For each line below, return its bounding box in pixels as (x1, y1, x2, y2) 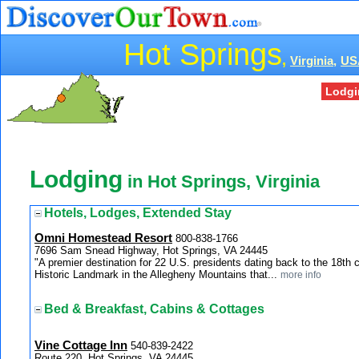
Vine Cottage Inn (34, 338, 127, 352)
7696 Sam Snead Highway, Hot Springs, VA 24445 (34, 244, 268, 256)
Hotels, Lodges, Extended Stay (44, 205, 232, 220)
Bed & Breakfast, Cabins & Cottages (44, 302, 264, 317)
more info (280, 268, 321, 280)
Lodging (30, 166, 123, 193)
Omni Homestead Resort (34, 231, 172, 244)
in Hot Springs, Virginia (123, 171, 320, 192)
